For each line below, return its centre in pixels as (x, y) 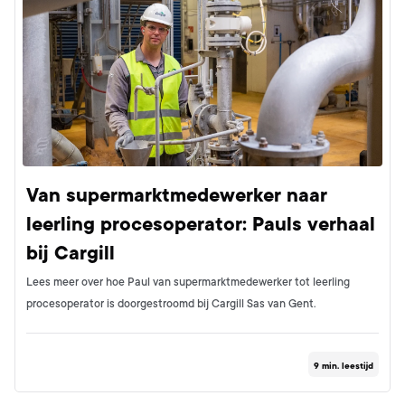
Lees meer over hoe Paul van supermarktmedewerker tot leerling (188, 282)
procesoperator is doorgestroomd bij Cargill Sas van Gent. (171, 303)
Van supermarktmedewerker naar (177, 195)
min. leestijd (346, 365)
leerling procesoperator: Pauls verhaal (201, 224)
